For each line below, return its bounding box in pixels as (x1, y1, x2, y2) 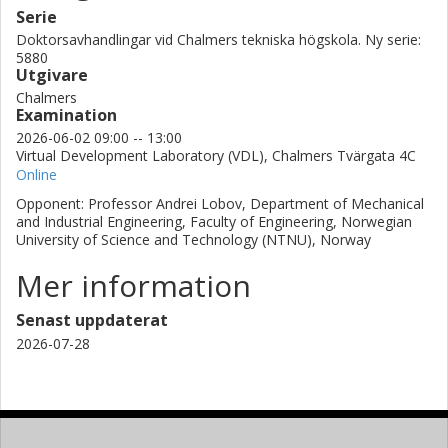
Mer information (16, 264, 251, 306)
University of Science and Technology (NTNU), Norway (16, 229, 371, 249)
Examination (16, 103, 117, 126)
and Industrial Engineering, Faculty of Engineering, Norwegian (16, 211, 412, 231)
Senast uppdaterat (16, 308, 168, 331)
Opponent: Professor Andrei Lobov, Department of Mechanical (16, 193, 424, 213)
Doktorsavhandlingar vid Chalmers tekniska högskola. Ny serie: (16, 29, 421, 49)
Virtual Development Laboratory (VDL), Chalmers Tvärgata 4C (16, 145, 416, 165)
